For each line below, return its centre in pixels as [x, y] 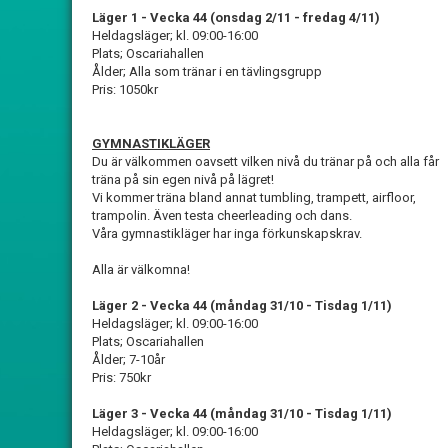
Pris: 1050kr [125, 89]
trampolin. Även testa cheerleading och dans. [222, 215]
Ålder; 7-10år [128, 359]
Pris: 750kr [121, 377]
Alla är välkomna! [141, 269]
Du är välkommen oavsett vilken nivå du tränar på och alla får [265, 161]
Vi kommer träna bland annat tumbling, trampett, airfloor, [254, 197]
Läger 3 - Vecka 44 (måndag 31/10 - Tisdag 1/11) [242, 413]
